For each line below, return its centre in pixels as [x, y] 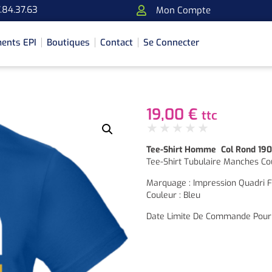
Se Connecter [172, 43]
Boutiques [69, 43]
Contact [117, 43]
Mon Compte [183, 10]
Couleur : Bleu [173, 195]
